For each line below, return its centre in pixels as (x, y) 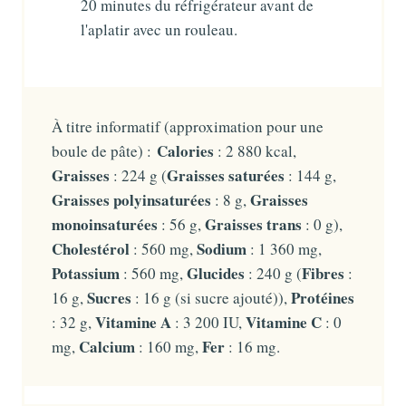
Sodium (222, 248)
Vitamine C (284, 322)
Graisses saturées (226, 175)
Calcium (107, 346)
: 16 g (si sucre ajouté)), (211, 297)
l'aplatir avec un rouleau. (159, 29)
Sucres (109, 297)
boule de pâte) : (104, 150)
